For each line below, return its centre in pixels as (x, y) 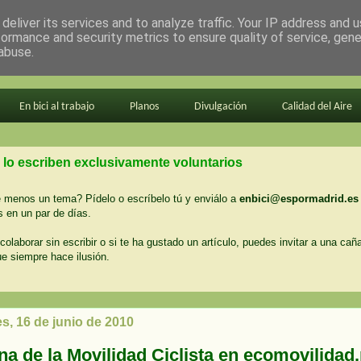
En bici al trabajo (56, 107)
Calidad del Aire (317, 107)
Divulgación (220, 107)
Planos (144, 107)
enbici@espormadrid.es (299, 198)
